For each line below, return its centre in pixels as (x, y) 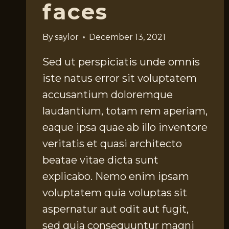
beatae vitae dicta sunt (100, 160)
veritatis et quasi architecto (112, 144)
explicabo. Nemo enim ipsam (116, 177)
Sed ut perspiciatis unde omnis (121, 62)
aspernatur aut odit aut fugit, (116, 209)
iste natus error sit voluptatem (120, 78)
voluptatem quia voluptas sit (115, 193)
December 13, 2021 (128, 37)
